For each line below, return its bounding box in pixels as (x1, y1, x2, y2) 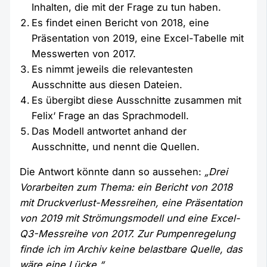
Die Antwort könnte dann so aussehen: (20, 166, 205, 178)
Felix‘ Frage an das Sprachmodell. (32, 109, 190, 122)
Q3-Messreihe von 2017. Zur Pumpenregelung (20, 228, 236, 240)
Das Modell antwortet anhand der (32, 125, 187, 137)
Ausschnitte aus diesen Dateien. (32, 78, 183, 91)
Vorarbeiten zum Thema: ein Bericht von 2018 (20, 181, 233, 194)
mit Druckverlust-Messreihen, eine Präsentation (20, 197, 243, 209)
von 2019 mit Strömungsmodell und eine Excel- (20, 212, 241, 225)
